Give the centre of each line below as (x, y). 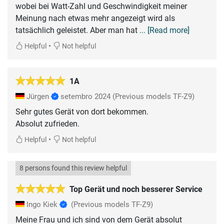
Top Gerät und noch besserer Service (136, 189)
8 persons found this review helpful (73, 168)
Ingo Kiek (42, 204)
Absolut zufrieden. (47, 123)
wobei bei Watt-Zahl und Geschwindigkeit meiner (101, 6)
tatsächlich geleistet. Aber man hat (77, 30)
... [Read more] (164, 30)
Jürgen (38, 96)
